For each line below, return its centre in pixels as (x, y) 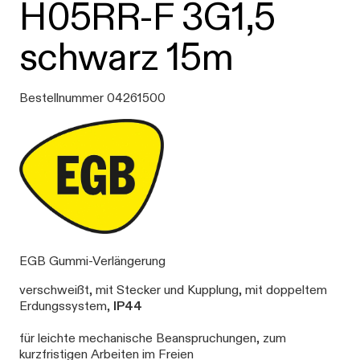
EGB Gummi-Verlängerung (92, 261)
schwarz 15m (127, 57)
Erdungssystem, (66, 306)
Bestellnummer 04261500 (92, 98)
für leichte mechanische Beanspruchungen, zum (153, 338)
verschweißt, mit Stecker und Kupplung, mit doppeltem (173, 290)
